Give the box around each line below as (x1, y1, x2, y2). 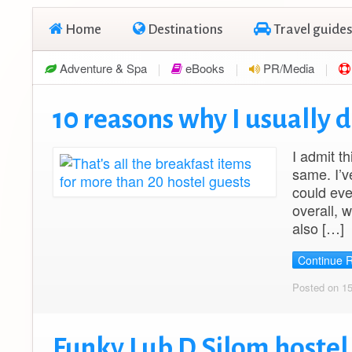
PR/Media (260, 60, 314, 76)
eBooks (182, 60, 225, 76)
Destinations (145, 22, 222, 37)
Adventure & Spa (57, 60, 147, 76)
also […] (291, 218, 344, 238)
